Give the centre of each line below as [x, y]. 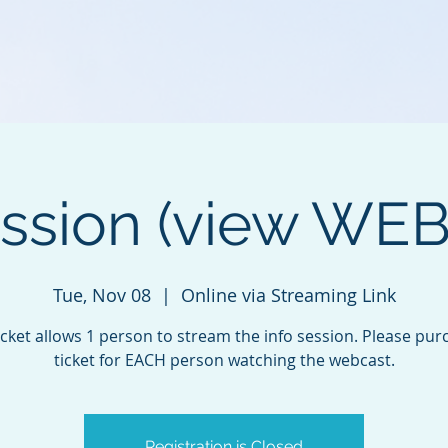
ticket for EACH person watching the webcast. [224, 360]
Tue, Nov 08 [101, 295]
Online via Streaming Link [288, 295]
